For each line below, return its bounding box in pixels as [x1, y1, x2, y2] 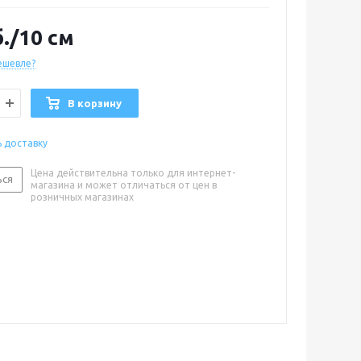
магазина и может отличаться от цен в [31, 180, 217, 190]
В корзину [68, 98, 122, 109]
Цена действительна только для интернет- [31, 168, 235, 178]
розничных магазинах [31, 192, 134, 202]
